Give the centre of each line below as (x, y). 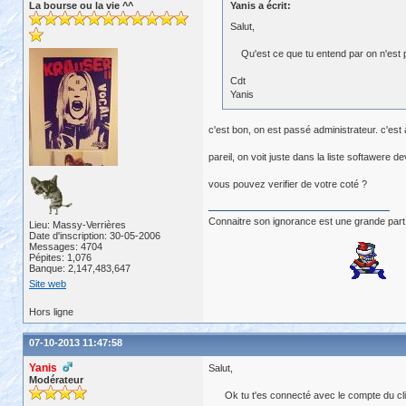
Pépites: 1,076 (60, 257)
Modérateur (56, 380)
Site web (48, 284)
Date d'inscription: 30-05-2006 (95, 236)
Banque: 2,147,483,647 (80, 268)
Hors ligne (51, 312)
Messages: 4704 (66, 246)
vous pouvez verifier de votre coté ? (288, 184)
